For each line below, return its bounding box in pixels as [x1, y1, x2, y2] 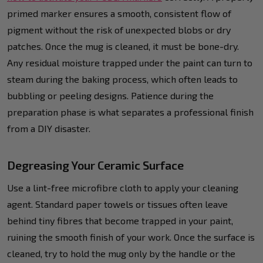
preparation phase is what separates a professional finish [7, 106, 254, 117]
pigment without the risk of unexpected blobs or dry [7, 23, 231, 35]
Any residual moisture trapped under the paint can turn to [7, 56, 252, 68]
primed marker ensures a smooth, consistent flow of [7, 7, 231, 19]
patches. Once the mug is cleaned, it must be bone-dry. [7, 40, 239, 52]
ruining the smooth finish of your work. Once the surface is [7, 231, 255, 242]
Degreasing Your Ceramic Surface [7, 157, 184, 172]
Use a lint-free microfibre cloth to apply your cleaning [7, 181, 238, 193]
